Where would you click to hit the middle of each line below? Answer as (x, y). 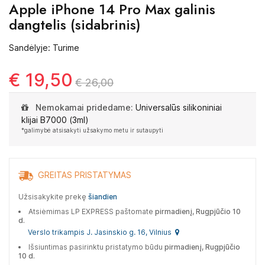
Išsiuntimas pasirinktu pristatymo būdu (96, 247)
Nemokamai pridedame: (84, 107)
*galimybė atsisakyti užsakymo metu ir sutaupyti (92, 130)
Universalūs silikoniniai (179, 107)
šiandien (103, 197)
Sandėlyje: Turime (44, 48)
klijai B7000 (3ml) (55, 120)
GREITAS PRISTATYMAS (82, 175)
